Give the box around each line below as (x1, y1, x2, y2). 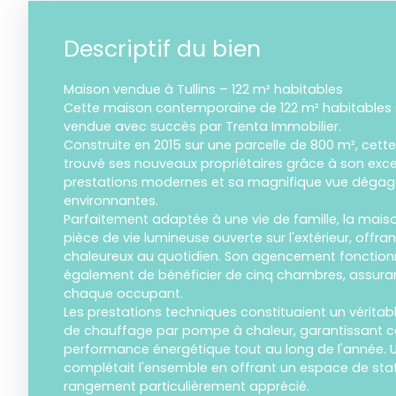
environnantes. (64, 192, 158, 210)
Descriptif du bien (64, 34, 261, 65)
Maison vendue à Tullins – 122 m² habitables (64, 80, 343, 99)
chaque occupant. (64, 285, 183, 303)
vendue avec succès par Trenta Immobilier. (64, 118, 341, 136)
